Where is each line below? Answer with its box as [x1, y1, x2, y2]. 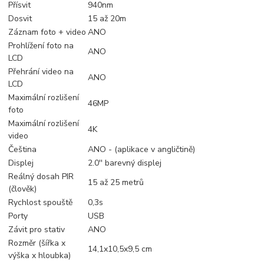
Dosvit [8, 13, 32, 25]
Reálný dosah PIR [8, 171, 74, 183]
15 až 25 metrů [88, 177, 144, 189]
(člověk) [8, 183, 37, 195]
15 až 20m [88, 13, 127, 25]
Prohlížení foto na [8, 40, 74, 52]
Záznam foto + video [8, 27, 87, 38]
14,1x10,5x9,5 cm [88, 243, 153, 255]
